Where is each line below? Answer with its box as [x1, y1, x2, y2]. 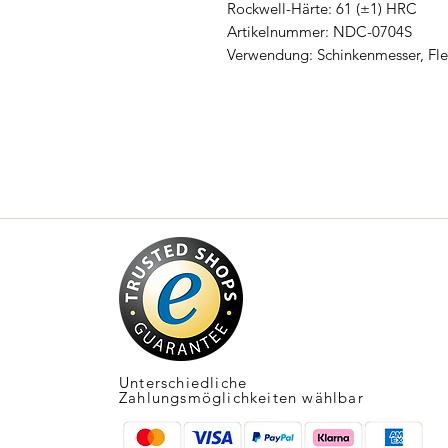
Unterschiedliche [118, 372, 248, 392]
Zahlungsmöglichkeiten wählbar [118, 387, 364, 407]
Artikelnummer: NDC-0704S [227, 21, 412, 41]
